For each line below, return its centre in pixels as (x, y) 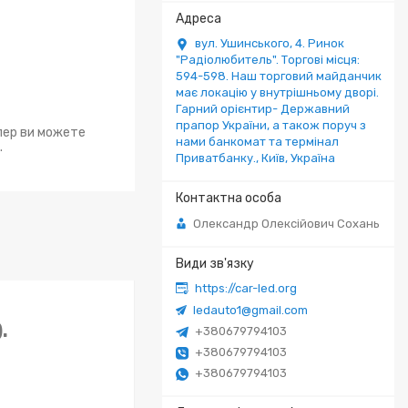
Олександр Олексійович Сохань (286, 223)
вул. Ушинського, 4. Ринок (270, 43)
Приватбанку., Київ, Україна (255, 158)
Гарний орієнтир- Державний (263, 109)
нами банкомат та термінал (257, 142)
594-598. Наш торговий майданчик (279, 76)
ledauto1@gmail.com (250, 310)
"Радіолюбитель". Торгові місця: (268, 60)
